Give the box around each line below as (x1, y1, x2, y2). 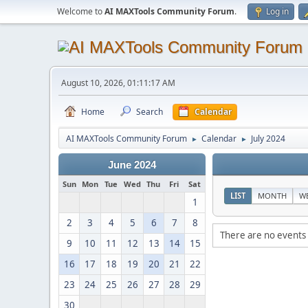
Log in (266, 5, 289, 17)
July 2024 (251, 133, 285, 144)
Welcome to (57, 5, 104, 17)
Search (136, 106, 163, 118)
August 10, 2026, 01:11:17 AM (61, 77, 175, 89)
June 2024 (108, 159, 156, 170)
